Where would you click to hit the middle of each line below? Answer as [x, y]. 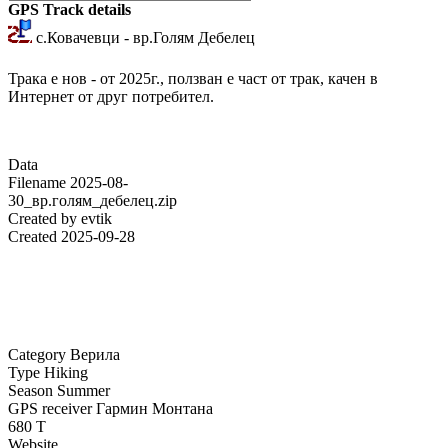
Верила [95, 354]
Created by [42, 218]
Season [30, 390]
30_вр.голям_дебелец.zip [92, 200]
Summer [83, 390]
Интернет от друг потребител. [111, 96]
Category [37, 354]
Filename [37, 182]
